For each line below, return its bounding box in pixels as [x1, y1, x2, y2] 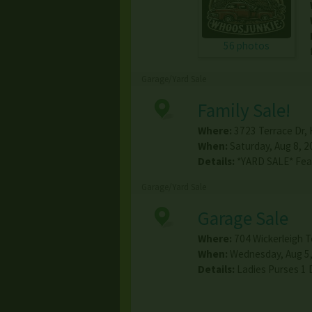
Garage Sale [197, 206, 288, 231]
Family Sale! [197, 98, 290, 123]
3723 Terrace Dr [233, 124, 304, 138]
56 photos [223, 39, 270, 53]
